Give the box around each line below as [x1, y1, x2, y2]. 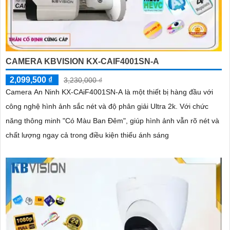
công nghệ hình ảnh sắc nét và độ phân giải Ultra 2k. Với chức [6, 102, 180, 111]
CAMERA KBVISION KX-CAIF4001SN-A [6, 57, 159, 66]
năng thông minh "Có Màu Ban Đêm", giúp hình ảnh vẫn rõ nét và [6, 117, 219, 125]
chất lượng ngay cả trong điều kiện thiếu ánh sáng [6, 131, 169, 140]
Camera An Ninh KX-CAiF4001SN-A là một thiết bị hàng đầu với [6, 88, 213, 97]
